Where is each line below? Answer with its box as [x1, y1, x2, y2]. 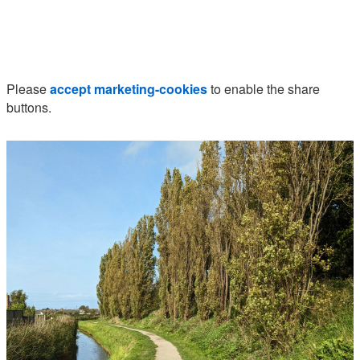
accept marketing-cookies [50, 80, 207, 98]
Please [6, 80, 50, 98]
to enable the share [207, 80, 320, 98]
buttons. [6, 98, 51, 117]
